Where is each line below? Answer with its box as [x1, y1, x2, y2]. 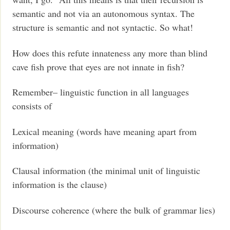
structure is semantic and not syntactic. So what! [12, 21, 194, 34]
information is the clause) [12, 178, 107, 191]
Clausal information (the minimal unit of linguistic [12, 164, 201, 177]
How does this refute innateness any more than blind [12, 46, 208, 59]
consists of [12, 100, 52, 112]
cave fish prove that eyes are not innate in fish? [12, 60, 185, 73]
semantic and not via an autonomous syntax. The [12, 7, 195, 20]
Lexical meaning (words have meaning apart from [12, 125, 197, 138]
